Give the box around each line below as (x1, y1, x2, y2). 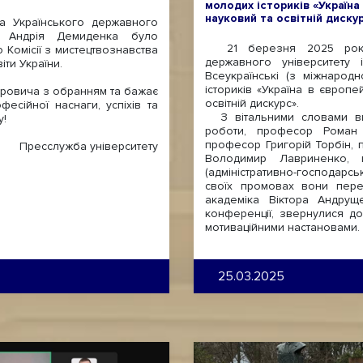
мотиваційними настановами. (205, 220, 360, 234)
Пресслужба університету (19, 139, 158, 153)
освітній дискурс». (205, 96, 299, 110)
